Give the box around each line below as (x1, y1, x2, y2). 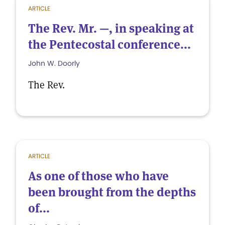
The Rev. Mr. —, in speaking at (28, 21, 194, 36)
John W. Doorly (28, 58, 80, 68)
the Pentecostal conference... (28, 37, 191, 52)
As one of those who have (28, 168, 169, 184)
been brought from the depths (28, 184, 196, 200)
